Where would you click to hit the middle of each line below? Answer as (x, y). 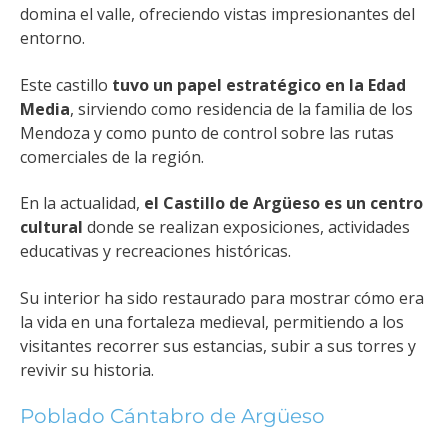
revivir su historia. (87, 369)
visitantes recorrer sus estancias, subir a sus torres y (218, 345)
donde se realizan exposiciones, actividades (246, 227)
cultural (51, 227)
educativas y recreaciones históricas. (155, 251)
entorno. (52, 38)
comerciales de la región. (112, 156)
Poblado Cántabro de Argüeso (172, 416)
